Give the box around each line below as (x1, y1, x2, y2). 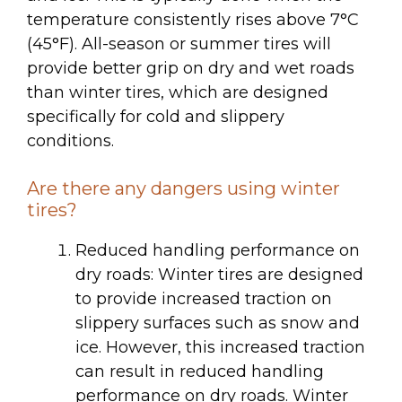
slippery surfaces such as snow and (75, 312, 360, 333)
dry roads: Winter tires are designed (75, 264, 363, 284)
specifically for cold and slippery (27, 106, 284, 127)
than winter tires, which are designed (27, 82, 328, 102)
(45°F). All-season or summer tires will (27, 33, 331, 54)
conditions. (27, 130, 114, 151)
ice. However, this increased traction (75, 336, 365, 357)
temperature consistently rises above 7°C (27, 9, 359, 30)
